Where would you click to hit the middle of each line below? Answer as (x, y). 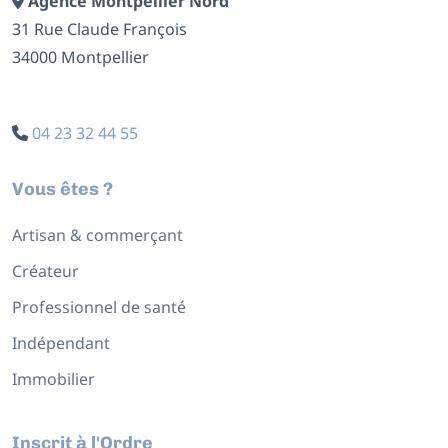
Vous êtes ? (62, 188)
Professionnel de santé (99, 306)
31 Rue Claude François (99, 28)
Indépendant (61, 342)
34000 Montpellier (80, 56)
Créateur (45, 270)
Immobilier (53, 378)
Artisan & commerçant (97, 234)
